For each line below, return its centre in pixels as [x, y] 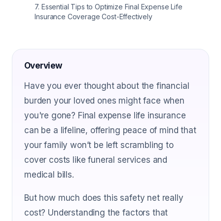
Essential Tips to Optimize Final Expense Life [112, 7]
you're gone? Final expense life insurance [105, 115]
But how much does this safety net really [104, 198]
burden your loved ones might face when [104, 101]
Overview [43, 66]
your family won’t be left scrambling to [99, 145]
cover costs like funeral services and [96, 160]
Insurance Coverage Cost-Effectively [93, 17]
